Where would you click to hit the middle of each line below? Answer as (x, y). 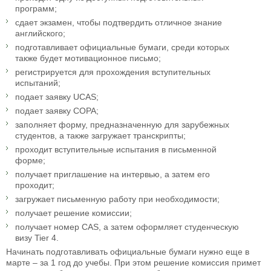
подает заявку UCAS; (57, 97)
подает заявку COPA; (57, 111)
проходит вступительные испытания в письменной (116, 150)
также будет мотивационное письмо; (88, 58)
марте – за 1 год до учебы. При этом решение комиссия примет (133, 263)
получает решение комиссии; (73, 213)
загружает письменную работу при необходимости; (117, 199)
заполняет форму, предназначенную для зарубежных (122, 125)
